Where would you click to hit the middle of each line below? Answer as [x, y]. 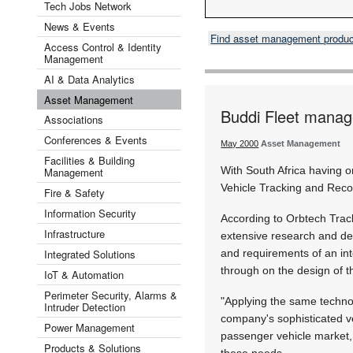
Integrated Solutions [90, 254]
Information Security [90, 213]
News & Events [80, 26]
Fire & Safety [74, 192]
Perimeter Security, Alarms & [111, 295]
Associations [74, 119]
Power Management [89, 327]
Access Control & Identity [103, 46]
